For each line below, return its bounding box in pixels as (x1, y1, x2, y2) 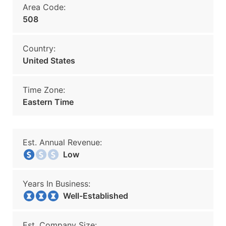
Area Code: (23, 2, 66, 12)
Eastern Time (23, 97, 74, 107)
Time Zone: (23, 85, 65, 95)
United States (23, 55, 75, 66)
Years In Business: (23, 179, 90, 189)
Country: (23, 43, 55, 53)
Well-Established (57, 191, 128, 201)
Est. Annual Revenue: (23, 137, 102, 147)
